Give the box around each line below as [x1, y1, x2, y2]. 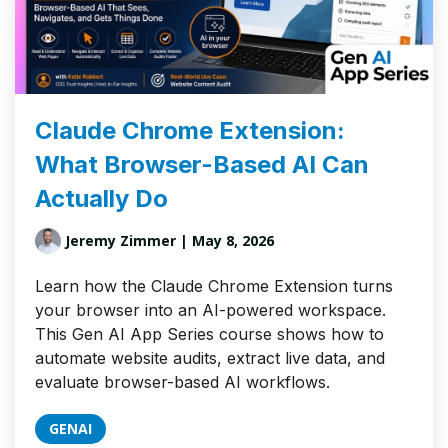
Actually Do [35, 184, 168, 214]
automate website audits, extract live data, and [35, 348, 385, 369]
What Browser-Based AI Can [35, 150, 369, 180]
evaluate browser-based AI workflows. [35, 372, 330, 393]
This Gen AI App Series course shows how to [35, 324, 384, 345]
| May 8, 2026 [176, 231, 274, 251]
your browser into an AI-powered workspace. [35, 300, 386, 321]
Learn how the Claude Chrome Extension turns [35, 276, 393, 297]
